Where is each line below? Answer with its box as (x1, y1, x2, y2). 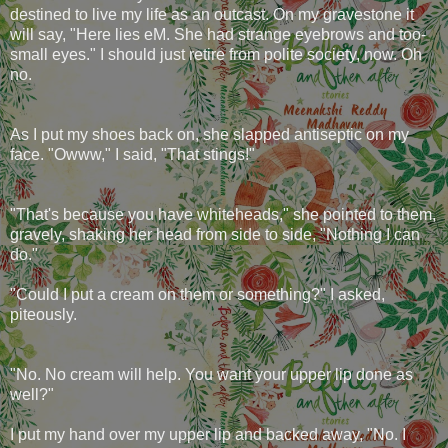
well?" (10, 385, 54, 403)
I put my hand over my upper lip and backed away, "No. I (10, 425, 406, 443)
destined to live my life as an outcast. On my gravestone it (10, 5, 414, 23)
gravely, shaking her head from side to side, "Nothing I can (10, 225, 420, 243)
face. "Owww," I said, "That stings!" (10, 145, 255, 163)
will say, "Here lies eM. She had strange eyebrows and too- (10, 25, 426, 43)
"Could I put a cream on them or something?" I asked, (10, 285, 385, 303)
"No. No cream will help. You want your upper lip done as (10, 365, 413, 383)
